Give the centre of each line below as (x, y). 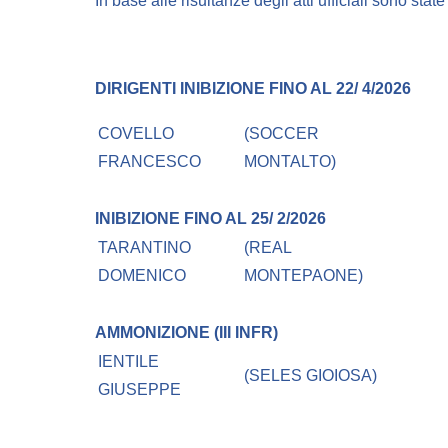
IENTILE (129, 362)
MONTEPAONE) (304, 276)
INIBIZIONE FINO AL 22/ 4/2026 (295, 89)
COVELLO (136, 134)
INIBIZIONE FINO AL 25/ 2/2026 (210, 219)
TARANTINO (145, 248)
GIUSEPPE (140, 390)
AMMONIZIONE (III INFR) (186, 333)
